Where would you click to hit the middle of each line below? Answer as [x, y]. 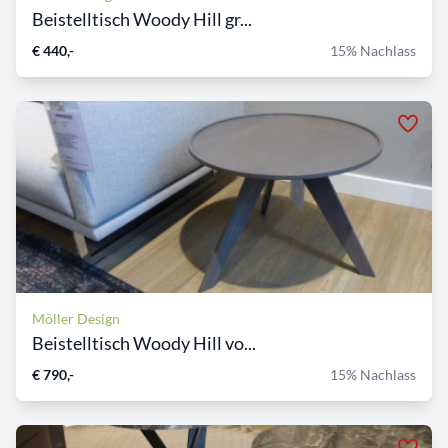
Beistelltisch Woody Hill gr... [142, 19]
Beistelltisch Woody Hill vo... [144, 343]
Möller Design [76, 319]
